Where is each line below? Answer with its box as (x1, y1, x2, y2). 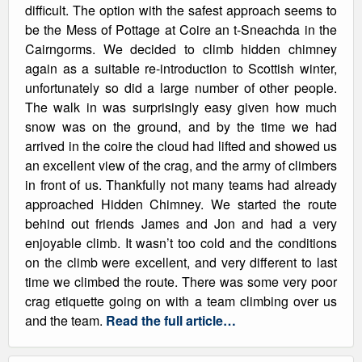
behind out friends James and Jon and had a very (25, 214, 337, 233)
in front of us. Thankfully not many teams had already (25, 175, 337, 194)
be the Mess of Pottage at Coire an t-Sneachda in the (25, 20, 337, 39)
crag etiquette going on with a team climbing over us (25, 292, 337, 310)
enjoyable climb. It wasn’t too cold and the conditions (25, 234, 337, 252)
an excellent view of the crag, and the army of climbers (25, 156, 337, 175)
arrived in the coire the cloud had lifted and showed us (25, 137, 337, 155)
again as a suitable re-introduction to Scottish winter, (25, 59, 337, 78)
